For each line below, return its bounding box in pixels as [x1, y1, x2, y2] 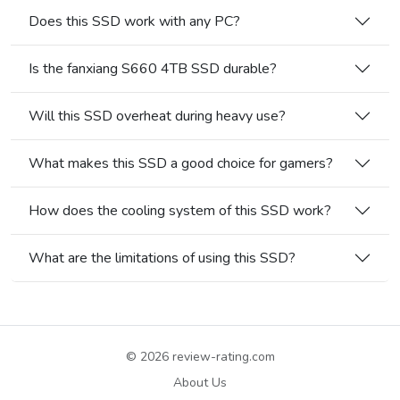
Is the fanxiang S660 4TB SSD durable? [29, 58, 277, 79]
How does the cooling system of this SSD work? [29, 200, 331, 221]
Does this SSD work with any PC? [29, 11, 240, 31]
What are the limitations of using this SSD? [29, 247, 296, 268]
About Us [173, 374, 227, 391]
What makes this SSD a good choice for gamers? [29, 153, 333, 173]
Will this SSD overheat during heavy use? [29, 105, 286, 126]
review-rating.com [171, 348, 275, 365]
